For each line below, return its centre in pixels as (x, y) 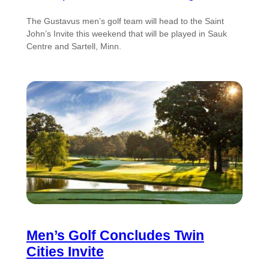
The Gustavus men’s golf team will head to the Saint (125, 21)
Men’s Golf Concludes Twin (115, 236)
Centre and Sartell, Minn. (74, 47)
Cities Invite (65, 252)
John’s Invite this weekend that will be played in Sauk (126, 34)
